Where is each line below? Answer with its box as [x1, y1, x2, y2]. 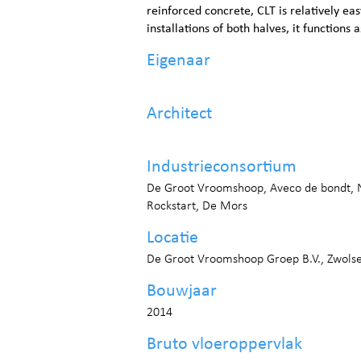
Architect [147, 105, 212, 123]
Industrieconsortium [147, 158, 297, 176]
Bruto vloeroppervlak [147, 335, 302, 354]
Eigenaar [147, 52, 210, 70]
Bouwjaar [147, 282, 217, 301]
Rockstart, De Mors [147, 200, 247, 213]
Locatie [147, 229, 198, 247]
